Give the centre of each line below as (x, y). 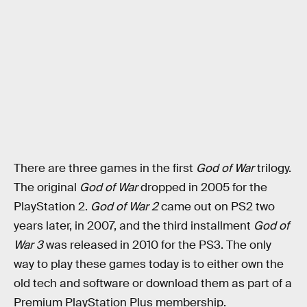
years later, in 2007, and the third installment (134, 226)
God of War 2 (124, 207)
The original (47, 188)
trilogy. (274, 169)
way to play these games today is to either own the (149, 265)
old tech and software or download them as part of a (153, 284)
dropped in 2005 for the (202, 188)
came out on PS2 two (217, 207)
